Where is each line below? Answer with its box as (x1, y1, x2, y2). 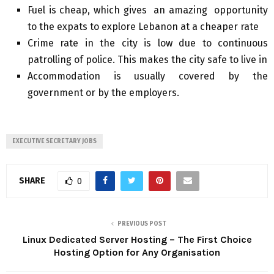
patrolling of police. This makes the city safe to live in (28, 54, 267, 66)
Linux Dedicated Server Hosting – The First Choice (22, 234, 252, 246)
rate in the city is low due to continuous (54, 37, 268, 50)
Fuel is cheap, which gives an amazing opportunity (28, 4, 268, 17)
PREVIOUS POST (117, 220, 166, 228)
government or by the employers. (28, 87, 179, 99)
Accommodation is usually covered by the (28, 70, 268, 83)
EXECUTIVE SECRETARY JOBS (12, 138, 97, 146)
